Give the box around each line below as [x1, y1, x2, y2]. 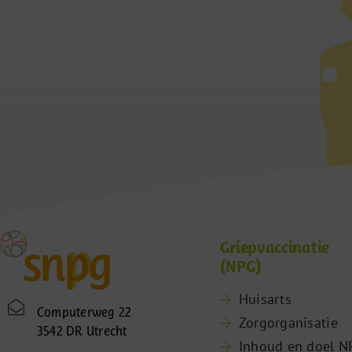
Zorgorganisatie [238, 313, 338, 332]
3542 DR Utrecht [36, 324, 127, 339]
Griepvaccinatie [219, 238, 329, 257]
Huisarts [238, 290, 291, 309]
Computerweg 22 [36, 305, 132, 320]
